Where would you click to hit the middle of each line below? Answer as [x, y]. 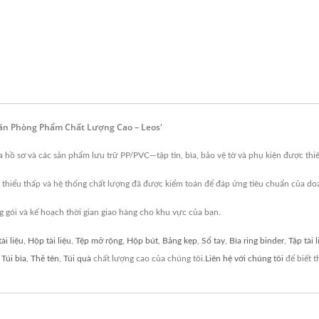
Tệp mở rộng [99, 241]
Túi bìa [14, 258]
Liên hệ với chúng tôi [244, 258]
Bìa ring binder [257, 241]
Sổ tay [213, 241]
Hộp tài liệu [49, 241]
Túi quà [77, 258]
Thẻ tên [45, 258]
